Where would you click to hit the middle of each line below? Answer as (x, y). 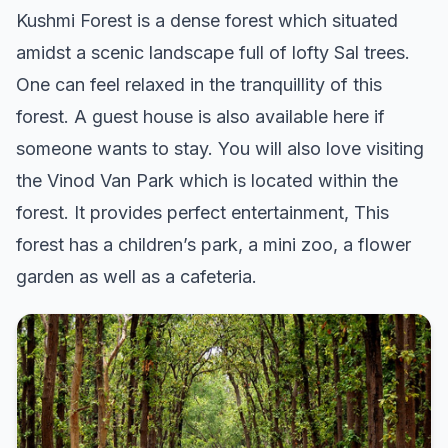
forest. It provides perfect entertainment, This (202, 213)
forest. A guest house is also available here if (200, 117)
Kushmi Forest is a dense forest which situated (207, 21)
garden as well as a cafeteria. (136, 277)
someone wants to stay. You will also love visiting (220, 149)
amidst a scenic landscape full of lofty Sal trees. (213, 53)
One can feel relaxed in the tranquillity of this (199, 85)
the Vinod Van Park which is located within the (207, 181)
